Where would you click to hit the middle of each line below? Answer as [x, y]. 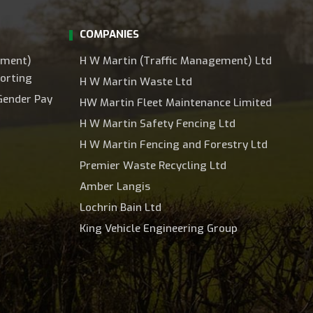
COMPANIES [109, 35]
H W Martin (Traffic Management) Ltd [175, 61]
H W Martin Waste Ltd [136, 82]
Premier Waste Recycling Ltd [153, 166]
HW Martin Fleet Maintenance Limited [175, 103]
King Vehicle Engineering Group [158, 229]
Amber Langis [115, 187]
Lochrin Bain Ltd [120, 208]
